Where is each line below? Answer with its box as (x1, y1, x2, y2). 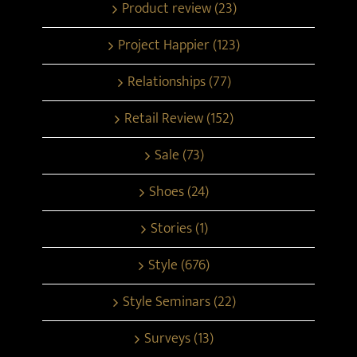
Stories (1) (150, 216, 208, 241)
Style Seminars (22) (122, 289, 236, 314)
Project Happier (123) (118, 33, 241, 57)
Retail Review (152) (124, 106, 234, 131)
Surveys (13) (144, 326, 214, 351)
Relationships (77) (127, 69, 231, 94)
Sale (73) (154, 143, 204, 167)
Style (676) (148, 253, 210, 277)
